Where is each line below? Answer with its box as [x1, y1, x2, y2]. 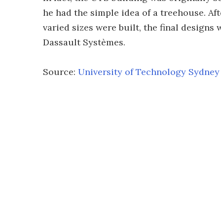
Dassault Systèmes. [43, 37, 125, 48]
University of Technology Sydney [78, 66, 220, 77]
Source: [43, 66, 78, 77]
